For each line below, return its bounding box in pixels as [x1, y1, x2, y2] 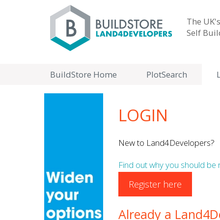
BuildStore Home [50, 69, 117, 80]
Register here [129, 178, 182, 190]
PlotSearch [146, 69, 187, 80]
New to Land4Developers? [118, 137, 215, 148]
